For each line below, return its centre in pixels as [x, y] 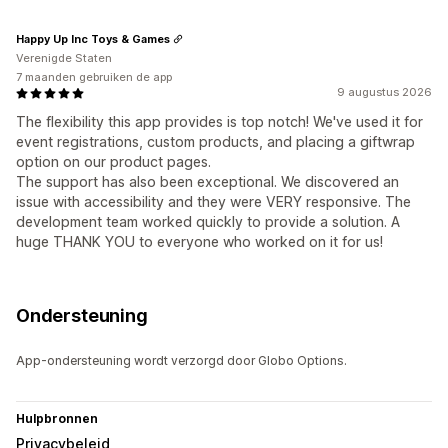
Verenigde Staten [64, 58]
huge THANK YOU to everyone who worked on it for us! [199, 242]
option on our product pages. [113, 162]
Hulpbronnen [57, 419]
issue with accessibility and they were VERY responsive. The [213, 202]
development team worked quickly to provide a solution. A [208, 222]
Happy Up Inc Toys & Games [93, 38]
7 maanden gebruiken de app [94, 77]
